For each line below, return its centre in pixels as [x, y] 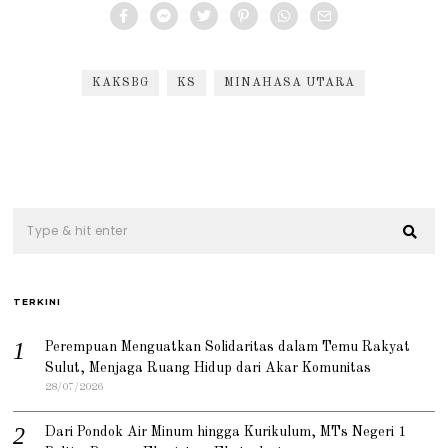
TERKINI [37, 302]
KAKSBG [121, 83]
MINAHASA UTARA [290, 83]
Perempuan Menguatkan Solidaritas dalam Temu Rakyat [228, 347]
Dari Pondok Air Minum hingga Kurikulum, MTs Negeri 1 [226, 432]
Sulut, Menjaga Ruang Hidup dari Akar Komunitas [208, 368]
